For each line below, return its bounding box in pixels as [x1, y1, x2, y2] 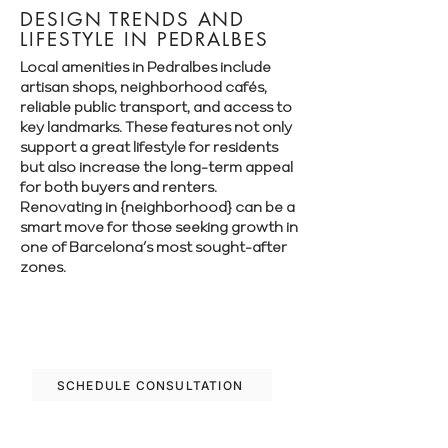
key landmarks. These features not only [20, 117, 292, 136]
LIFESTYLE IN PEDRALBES [20, 27, 269, 52]
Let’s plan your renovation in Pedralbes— [32, 317, 275, 336]
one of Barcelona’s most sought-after [20, 237, 287, 256]
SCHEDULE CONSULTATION [56, 377, 244, 393]
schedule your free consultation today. [32, 336, 259, 355]
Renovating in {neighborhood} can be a [20, 197, 295, 216]
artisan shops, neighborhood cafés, [20, 77, 267, 96]
